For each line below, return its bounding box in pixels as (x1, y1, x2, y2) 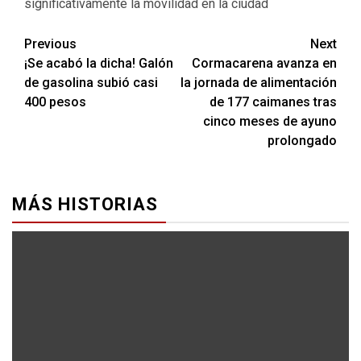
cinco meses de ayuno (203, 114, 337, 129)
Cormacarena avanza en (192, 56, 337, 71)
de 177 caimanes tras (210, 94, 337, 110)
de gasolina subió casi (24, 75, 158, 90)
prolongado (268, 133, 337, 148)
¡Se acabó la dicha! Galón (24, 56, 173, 71)
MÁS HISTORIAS (12, 194, 158, 214)
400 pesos (24, 94, 86, 110)
